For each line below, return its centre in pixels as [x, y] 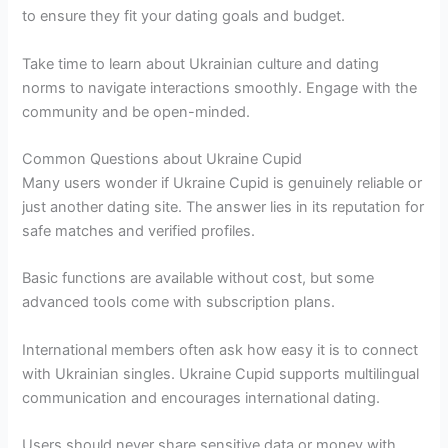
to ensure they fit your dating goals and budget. [184, 16]
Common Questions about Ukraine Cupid [162, 159]
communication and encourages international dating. [201, 397]
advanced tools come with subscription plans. [179, 302]
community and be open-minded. [136, 111]
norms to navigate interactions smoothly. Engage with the [220, 87]
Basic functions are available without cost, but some [198, 278]
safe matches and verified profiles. [139, 231]
